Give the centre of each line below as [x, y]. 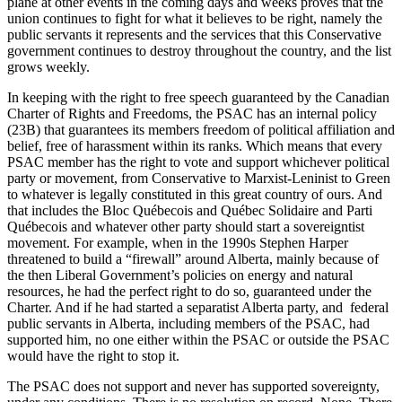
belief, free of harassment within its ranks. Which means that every [195, 145]
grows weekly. [48, 66]
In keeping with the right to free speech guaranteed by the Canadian [198, 97]
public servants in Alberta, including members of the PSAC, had [188, 323]
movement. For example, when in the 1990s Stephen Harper [178, 242]
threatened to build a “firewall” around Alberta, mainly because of [193, 258]
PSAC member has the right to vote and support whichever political [198, 162]
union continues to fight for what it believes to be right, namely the [195, 18]
